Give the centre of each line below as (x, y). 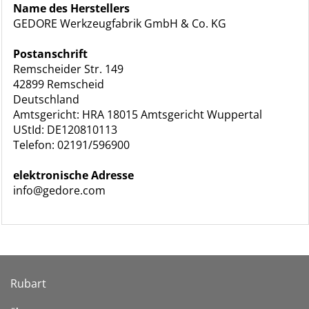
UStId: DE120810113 (66, 130)
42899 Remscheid (59, 84)
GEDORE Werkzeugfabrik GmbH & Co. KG (120, 23)
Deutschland (47, 99)
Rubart (28, 283)
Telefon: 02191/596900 (72, 145)
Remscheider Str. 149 (69, 69)
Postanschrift (51, 54)
